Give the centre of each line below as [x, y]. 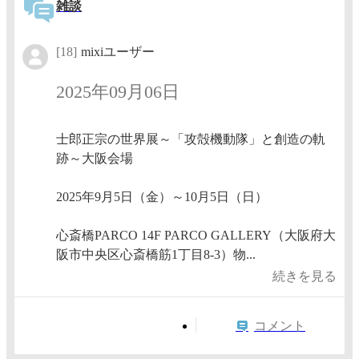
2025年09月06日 [118, 91]
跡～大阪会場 [95, 159]
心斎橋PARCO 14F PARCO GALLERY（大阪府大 [196, 236]
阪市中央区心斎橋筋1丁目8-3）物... [156, 255]
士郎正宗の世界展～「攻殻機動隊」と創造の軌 [191, 139]
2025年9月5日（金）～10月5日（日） [162, 197]
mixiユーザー [118, 52]
